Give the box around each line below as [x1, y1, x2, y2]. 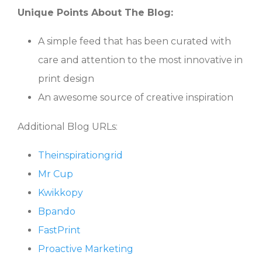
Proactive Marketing [38, 243, 133, 254]
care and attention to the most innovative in [38, 54, 243, 65]
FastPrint [38, 224, 81, 236]
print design [38, 73, 94, 84]
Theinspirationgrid [38, 149, 123, 161]
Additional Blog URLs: [18, 120, 118, 132]
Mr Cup [38, 168, 73, 180]
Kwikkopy [38, 187, 83, 198]
